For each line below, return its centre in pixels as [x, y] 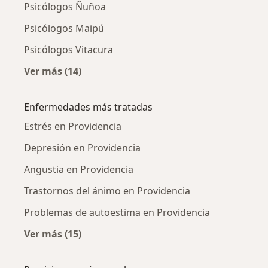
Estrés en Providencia [73, 126]
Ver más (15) [53, 234]
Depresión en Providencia [82, 147]
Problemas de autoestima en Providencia [117, 212]
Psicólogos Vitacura [68, 49]
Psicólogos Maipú [64, 28]
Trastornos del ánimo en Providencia [107, 191]
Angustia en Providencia [79, 169]
